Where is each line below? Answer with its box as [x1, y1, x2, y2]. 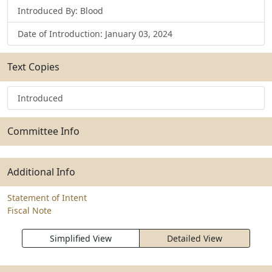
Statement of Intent [7, 192, 87, 203]
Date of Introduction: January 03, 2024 [18, 28, 172, 39]
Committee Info [7, 124, 80, 138]
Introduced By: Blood [18, 5, 103, 16]
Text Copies [7, 60, 59, 73]
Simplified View [50, 233, 112, 244]
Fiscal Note [7, 205, 52, 216]
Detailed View [167, 233, 222, 244]
